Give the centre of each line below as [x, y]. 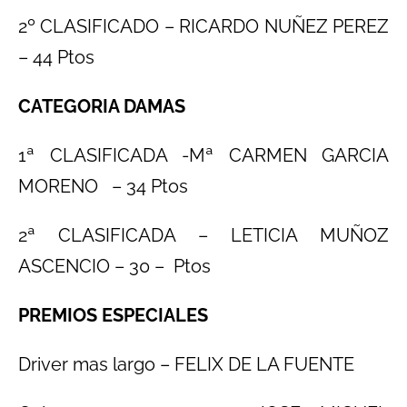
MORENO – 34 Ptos [103, 186]
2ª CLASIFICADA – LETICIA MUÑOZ [203, 235]
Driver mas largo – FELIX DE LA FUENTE [200, 364]
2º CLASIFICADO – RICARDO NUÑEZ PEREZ [203, 26]
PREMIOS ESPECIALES [113, 315]
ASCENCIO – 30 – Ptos [114, 266]
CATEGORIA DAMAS [102, 106]
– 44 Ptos [56, 57]
